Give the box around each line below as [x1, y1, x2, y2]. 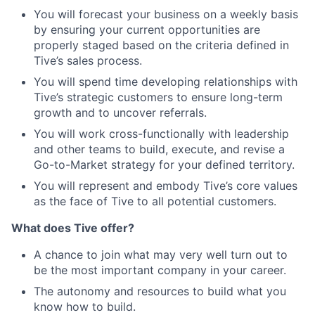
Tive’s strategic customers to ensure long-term [34, 90, 283, 104]
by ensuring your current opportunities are [34, 22, 260, 37]
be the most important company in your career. [34, 263, 286, 277]
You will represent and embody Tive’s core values [34, 179, 297, 193]
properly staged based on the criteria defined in [34, 38, 289, 52]
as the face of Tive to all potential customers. [34, 194, 276, 208]
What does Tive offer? [11, 221, 134, 235]
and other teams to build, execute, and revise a [34, 142, 285, 156]
